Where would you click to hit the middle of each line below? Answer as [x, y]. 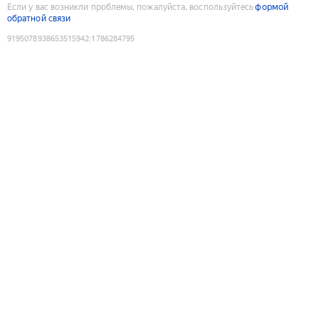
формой [272, 7]
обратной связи [39, 18]
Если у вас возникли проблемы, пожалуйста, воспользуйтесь [131, 7]
